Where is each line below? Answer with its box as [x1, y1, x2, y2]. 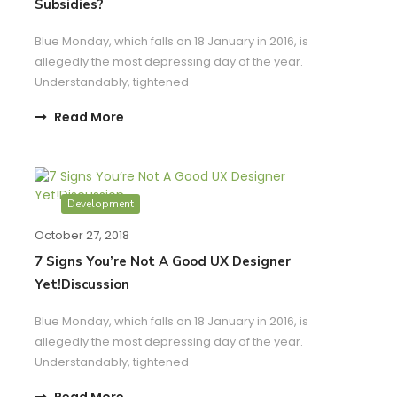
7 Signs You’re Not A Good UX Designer [35, 252, 291, 270]
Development [67, 196, 134, 211]
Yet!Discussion [35, 275, 129, 293]
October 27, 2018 [35, 226, 129, 244]
